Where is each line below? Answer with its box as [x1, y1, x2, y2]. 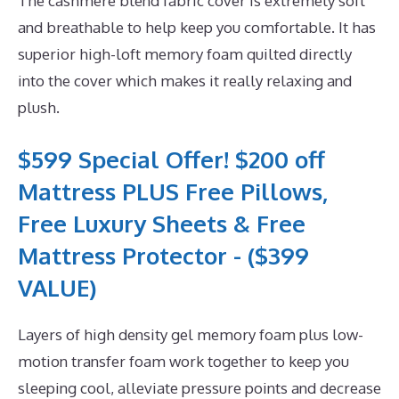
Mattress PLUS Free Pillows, [18, 176, 328, 207]
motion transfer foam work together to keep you [18, 352, 349, 371]
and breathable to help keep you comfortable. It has [18, 17, 376, 37]
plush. [18, 97, 60, 117]
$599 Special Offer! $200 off [18, 144, 325, 175]
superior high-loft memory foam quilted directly [18, 44, 352, 63]
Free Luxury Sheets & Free [18, 208, 305, 239]
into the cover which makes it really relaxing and [18, 70, 352, 90]
